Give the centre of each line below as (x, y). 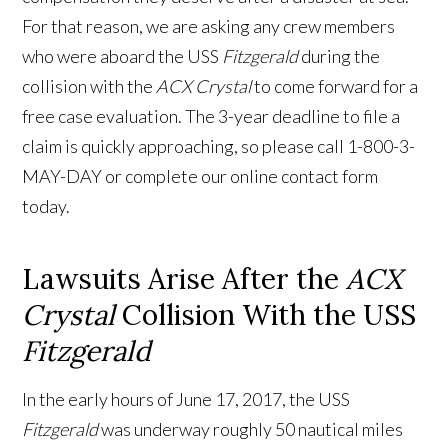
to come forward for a (335, 86)
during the (339, 56)
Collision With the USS (266, 315)
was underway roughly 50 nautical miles (251, 429)
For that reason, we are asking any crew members (209, 26)
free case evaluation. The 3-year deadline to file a (211, 116)
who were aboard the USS (121, 56)
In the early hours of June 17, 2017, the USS (186, 399)
